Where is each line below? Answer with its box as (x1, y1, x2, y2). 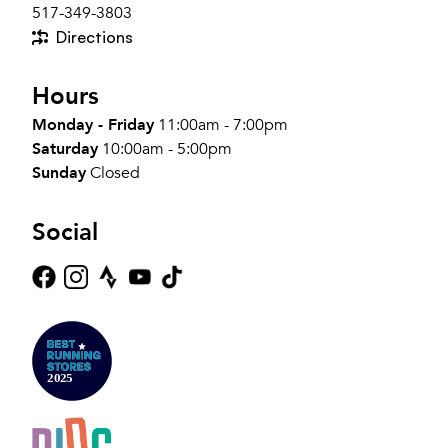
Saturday (32, 137, 98, 160)
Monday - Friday (32, 113, 154, 136)
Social (32, 215, 98, 249)
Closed (90, 161, 140, 184)
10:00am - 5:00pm (102, 137, 232, 160)
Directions (56, 26, 133, 47)
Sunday (32, 161, 86, 184)
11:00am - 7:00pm (158, 113, 288, 136)
